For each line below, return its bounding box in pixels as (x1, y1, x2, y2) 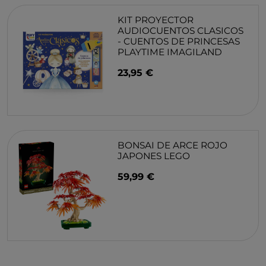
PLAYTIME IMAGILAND (118, 46, 223, 58)
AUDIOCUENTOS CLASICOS (118, 24, 244, 36)
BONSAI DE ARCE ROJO (118, 139, 228, 151)
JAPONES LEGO (118, 150, 191, 161)
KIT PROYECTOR (118, 14, 194, 26)
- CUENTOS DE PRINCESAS (118, 35, 240, 47)
